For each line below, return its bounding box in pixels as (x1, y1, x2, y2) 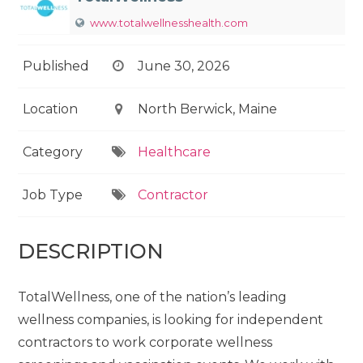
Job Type (23, 187, 83, 203)
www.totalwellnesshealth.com (90, 16, 249, 29)
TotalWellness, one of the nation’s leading (18, 289, 288, 305)
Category (23, 144, 83, 160)
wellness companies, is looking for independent (18, 312, 324, 327)
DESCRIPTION (18, 239, 164, 263)
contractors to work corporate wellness (18, 335, 273, 350)
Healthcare (137, 144, 211, 160)
